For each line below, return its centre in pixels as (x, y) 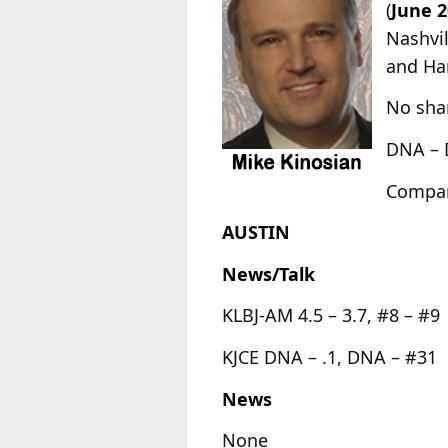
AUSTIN (256, 232)
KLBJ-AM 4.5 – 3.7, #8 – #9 (331, 315)
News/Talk (268, 273)
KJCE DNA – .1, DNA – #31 (329, 356)
